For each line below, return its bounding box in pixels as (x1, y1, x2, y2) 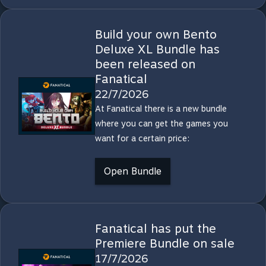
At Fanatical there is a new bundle (94, 104, 227, 113)
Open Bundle (103, 166, 161, 177)
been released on (94, 57, 195, 71)
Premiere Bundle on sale (94, 236, 235, 251)
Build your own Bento (94, 27, 217, 42)
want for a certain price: (94, 134, 189, 143)
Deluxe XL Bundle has (94, 42, 220, 56)
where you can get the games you (94, 119, 228, 128)
